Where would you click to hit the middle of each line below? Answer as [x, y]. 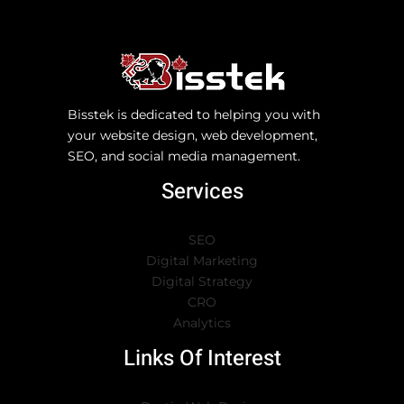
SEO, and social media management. [184, 156]
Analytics [202, 322]
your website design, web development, [193, 135]
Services [202, 191]
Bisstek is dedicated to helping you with [194, 114]
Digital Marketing [202, 260]
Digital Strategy [202, 281]
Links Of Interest [202, 358]
